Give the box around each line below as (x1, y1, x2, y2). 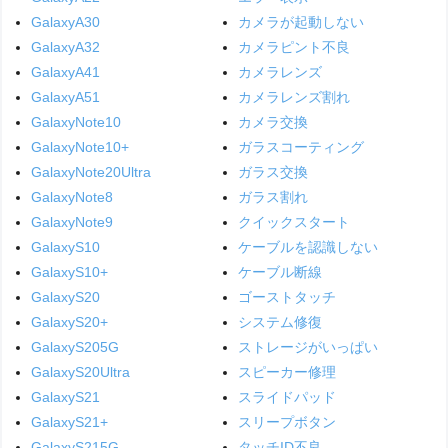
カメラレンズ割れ (237, 88, 350, 105)
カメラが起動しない (237, 13, 364, 30)
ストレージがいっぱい (237, 338, 378, 355)
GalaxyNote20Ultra (31, 163, 152, 180)
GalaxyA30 (31, 13, 101, 30)
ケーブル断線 (237, 263, 322, 280)
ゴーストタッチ (237, 288, 336, 305)
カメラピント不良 (237, 38, 350, 55)
